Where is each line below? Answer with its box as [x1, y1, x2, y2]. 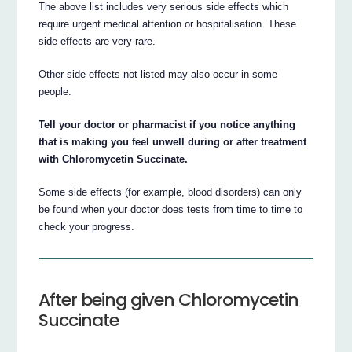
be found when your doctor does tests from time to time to [38, 203, 303, 215]
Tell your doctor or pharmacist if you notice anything [38, 118, 296, 130]
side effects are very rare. [38, 35, 156, 47]
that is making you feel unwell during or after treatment [38, 135, 307, 148]
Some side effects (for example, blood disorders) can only [38, 185, 302, 198]
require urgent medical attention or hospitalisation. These [38, 17, 297, 30]
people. [38, 85, 72, 97]
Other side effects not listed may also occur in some [38, 68, 278, 80]
